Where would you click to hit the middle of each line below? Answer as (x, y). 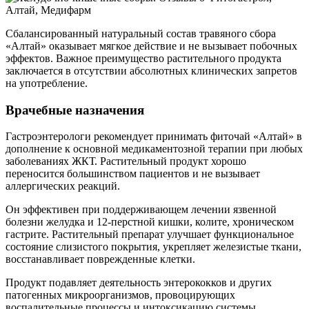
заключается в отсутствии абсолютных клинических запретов (151, 70)
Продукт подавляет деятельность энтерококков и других (139, 283)
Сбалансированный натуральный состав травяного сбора (141, 33)
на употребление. (47, 83)
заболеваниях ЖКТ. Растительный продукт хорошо (126, 161)
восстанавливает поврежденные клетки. (100, 259)
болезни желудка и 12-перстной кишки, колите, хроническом (150, 222)
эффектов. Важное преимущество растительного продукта (143, 58)
